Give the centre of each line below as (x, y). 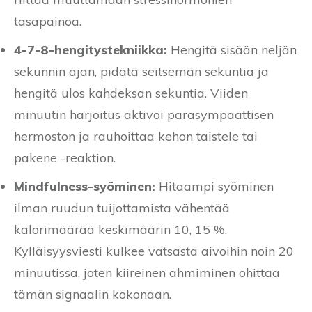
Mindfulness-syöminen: (85, 186)
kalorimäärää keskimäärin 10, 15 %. (120, 229)
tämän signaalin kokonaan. (93, 294)
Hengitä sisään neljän (232, 49)
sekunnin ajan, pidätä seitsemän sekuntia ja (141, 71)
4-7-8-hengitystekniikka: (91, 49)
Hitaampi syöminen (214, 186)
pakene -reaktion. (65, 157)
